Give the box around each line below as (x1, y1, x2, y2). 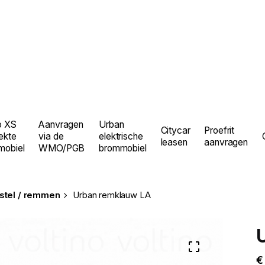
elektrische (99, 131, 143, 142)
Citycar (160, 125, 190, 136)
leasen (160, 137, 188, 148)
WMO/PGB (38, 143, 85, 154)
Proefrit (204, 125, 235, 136)
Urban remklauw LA (73, 189, 151, 201)
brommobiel (99, 143, 147, 154)
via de (38, 131, 64, 142)
